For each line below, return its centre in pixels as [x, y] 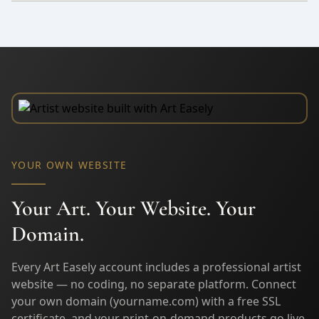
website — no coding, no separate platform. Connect [154, 284]
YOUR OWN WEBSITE [69, 164]
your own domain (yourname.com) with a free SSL [146, 301]
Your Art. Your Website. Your [134, 208]
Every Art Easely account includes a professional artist [156, 267]
